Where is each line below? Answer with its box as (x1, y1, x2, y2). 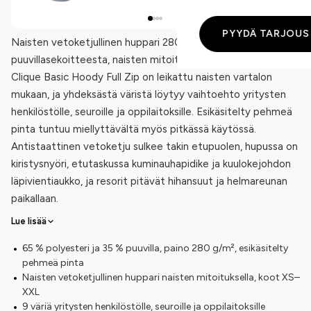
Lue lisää (11, 215, 47, 226)
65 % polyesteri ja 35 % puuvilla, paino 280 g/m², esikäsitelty (22, 242, 288, 254)
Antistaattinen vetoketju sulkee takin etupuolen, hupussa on (11, 140, 298, 153)
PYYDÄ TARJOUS (222, 28, 310, 40)
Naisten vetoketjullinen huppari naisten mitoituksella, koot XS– (22, 271, 300, 283)
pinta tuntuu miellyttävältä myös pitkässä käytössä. (11, 122, 256, 135)
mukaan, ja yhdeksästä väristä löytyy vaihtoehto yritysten (11, 87, 286, 101)
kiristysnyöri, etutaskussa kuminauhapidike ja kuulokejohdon (11, 157, 291, 170)
